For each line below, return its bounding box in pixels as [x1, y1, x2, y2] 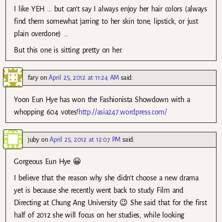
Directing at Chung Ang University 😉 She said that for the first [14, 198, 207, 207]
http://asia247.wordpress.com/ [78, 108, 167, 116]
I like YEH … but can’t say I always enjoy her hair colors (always [14, 4, 207, 13]
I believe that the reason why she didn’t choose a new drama [14, 173, 199, 182]
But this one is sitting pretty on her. [14, 46, 123, 54]
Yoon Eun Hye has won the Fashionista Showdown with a [14, 95, 190, 104]
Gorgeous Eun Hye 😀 [14, 157, 81, 166]
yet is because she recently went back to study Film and [14, 186, 183, 194]
